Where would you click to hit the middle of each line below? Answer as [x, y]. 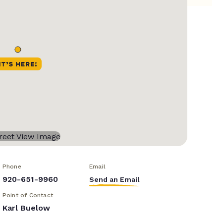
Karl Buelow [26, 208]
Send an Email [114, 180]
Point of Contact [28, 195]
